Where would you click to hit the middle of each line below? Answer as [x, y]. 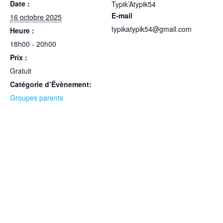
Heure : [22, 30]
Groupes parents [37, 97]
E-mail [122, 15]
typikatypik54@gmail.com [152, 29]
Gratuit [21, 70]
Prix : [19, 57]
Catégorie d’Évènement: [51, 84]
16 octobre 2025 [36, 17]
